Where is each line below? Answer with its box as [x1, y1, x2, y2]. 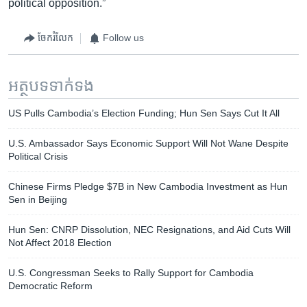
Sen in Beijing [8, 193, 67, 205]
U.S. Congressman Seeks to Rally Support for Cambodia [8, 267, 254, 278]
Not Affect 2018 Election [8, 236, 112, 248]
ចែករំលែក [38, 32, 73, 44]
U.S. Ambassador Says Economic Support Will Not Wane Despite [8, 137, 288, 149]
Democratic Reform [8, 280, 93, 291]
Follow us [103, 32, 144, 44]
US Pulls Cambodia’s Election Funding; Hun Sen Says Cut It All [8, 107, 280, 119]
